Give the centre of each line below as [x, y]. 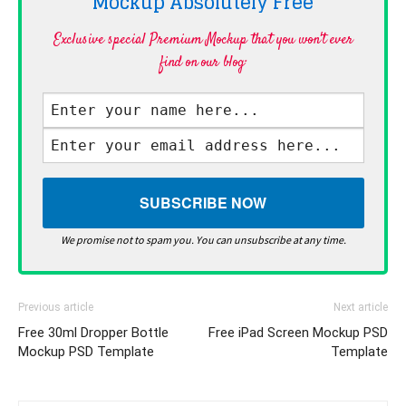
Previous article [56, 307]
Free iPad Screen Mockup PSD [298, 333]
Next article [361, 307]
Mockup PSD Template [86, 352]
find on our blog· [203, 63]
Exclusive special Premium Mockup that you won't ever [203, 40]
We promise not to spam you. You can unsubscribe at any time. [203, 239]
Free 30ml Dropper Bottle [93, 333]
